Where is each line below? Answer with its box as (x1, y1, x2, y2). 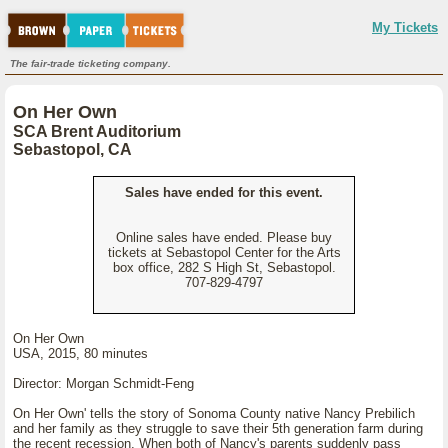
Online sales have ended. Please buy (116, 230, 332, 245)
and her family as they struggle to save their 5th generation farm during (13, 421, 423, 436)
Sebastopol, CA (13, 141, 132, 158)
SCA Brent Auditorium (13, 123, 181, 140)
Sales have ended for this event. (125, 185, 323, 200)
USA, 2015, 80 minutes (13, 346, 148, 361)
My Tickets (372, 20, 438, 35)
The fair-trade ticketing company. (10, 58, 171, 69)
